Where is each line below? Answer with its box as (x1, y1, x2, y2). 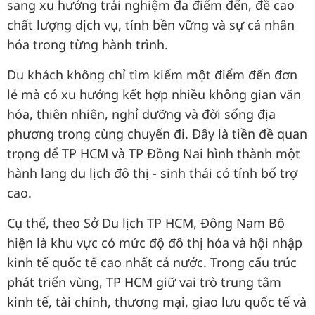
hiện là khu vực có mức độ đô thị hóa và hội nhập (7, 234, 302, 251)
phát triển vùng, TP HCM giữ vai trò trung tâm (7, 274, 281, 290)
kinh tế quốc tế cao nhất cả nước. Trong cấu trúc (7, 254, 297, 271)
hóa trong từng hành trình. (7, 36, 168, 53)
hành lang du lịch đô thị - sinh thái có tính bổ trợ (7, 165, 297, 181)
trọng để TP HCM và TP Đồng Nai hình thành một (7, 145, 300, 162)
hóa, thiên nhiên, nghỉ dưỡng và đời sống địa (7, 105, 276, 122)
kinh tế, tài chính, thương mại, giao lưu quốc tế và (7, 293, 307, 310)
